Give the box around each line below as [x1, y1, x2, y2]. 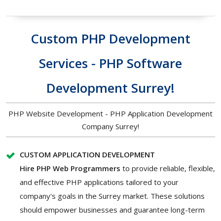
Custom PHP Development [31, 30, 190, 48]
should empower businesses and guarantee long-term [20, 205, 205, 215]
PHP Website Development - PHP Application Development [8, 109, 213, 119]
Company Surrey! [82, 121, 139, 132]
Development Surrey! [46, 79, 175, 97]
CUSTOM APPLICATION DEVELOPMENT [20, 149, 155, 160]
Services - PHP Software [39, 54, 182, 73]
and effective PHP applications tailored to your [20, 177, 179, 187]
